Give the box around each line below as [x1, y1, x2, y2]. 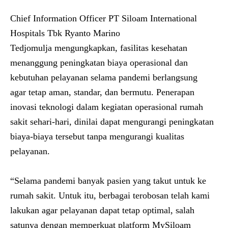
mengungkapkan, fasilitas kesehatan [52, 43, 187, 53]
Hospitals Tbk [10, 28, 65, 38]
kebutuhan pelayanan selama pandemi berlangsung [10, 72, 197, 82]
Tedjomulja [10, 43, 52, 53]
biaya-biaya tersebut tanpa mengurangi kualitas [10, 131, 184, 141]
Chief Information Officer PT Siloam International [10, 13, 197, 23]
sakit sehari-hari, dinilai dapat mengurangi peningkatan [10, 117, 214, 127]
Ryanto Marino [65, 28, 120, 38]
